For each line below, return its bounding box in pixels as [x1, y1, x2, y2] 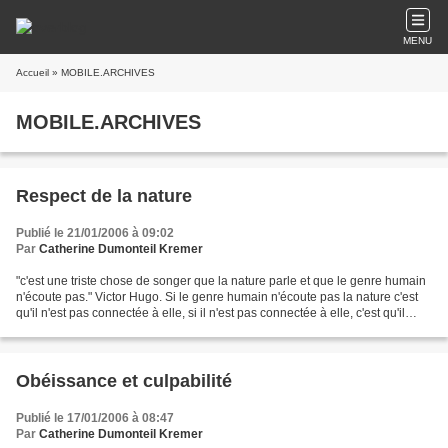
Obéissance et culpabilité [16, 371, 232, 391]
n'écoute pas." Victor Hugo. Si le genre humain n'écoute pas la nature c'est [16, 290, 418, 304]
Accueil [16, 67, 49, 78]
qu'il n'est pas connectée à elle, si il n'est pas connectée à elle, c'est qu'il [16, 306, 405, 320]
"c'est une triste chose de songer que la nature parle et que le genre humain [16, 274, 426, 288]
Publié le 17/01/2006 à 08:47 [16, 411, 174, 425]
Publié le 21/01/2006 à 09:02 [16, 226, 174, 240]
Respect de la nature [16, 186, 192, 206]
